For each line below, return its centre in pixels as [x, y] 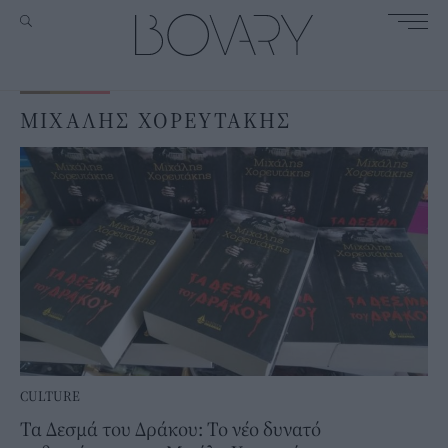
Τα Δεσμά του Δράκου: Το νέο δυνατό [170, 429]
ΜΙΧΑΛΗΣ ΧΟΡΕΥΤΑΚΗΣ [156, 120]
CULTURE [50, 396]
